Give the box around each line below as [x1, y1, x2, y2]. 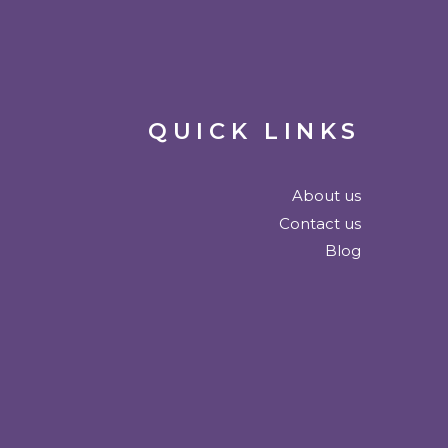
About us [292, 185, 361, 205]
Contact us [279, 213, 361, 233]
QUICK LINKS [148, 117, 361, 146]
